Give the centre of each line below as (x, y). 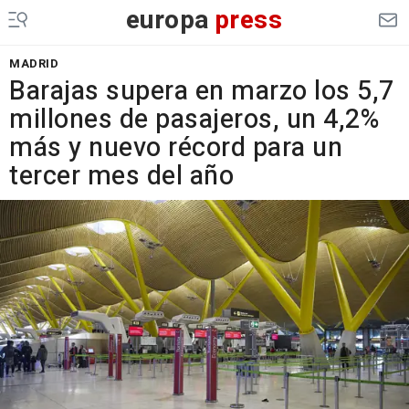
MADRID (34, 63)
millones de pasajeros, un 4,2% (194, 120)
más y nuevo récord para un (176, 148)
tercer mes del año (121, 176)
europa (168, 21)
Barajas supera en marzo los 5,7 (202, 91)
